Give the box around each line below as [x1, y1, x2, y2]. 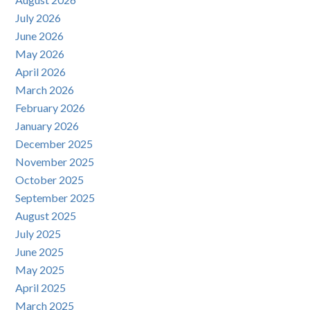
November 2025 [15, 155, 95, 169]
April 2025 [15, 281, 66, 295]
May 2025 [15, 263, 65, 277]
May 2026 [15, 47, 65, 61]
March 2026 [15, 83, 75, 97]
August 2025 [15, 209, 77, 223]
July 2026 [15, 11, 62, 25]
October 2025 [15, 173, 84, 187]
